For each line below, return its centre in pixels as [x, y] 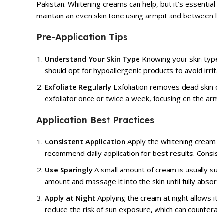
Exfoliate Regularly [78, 86]
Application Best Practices [95, 120]
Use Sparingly [69, 169]
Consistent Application [85, 141]
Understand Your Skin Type [92, 58]
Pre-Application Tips [82, 37]
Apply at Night [70, 197]
